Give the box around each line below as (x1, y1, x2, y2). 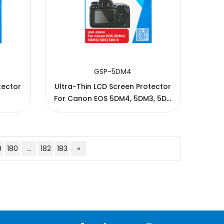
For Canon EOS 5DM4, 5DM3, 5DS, (53, 93, 172, 103)
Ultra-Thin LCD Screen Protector (54, 81, 171, 91)
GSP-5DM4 (94, 66, 132, 76)
